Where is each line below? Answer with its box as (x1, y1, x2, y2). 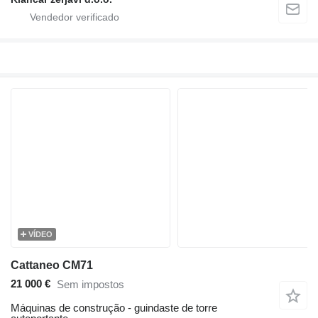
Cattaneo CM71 (11, 258, 93, 271)
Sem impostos (57, 278, 124, 291)
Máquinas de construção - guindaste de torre (11, 301, 217, 314)
